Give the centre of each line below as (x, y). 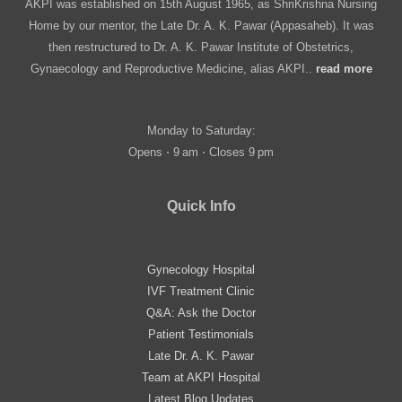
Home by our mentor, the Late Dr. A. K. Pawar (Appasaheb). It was (201, 26)
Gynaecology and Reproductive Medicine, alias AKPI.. (173, 69)
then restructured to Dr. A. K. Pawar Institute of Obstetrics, (201, 48)
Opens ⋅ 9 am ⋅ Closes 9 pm (201, 152)
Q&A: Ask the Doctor (201, 312)
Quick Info (201, 205)
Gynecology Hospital (201, 269)
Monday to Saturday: (201, 131)
